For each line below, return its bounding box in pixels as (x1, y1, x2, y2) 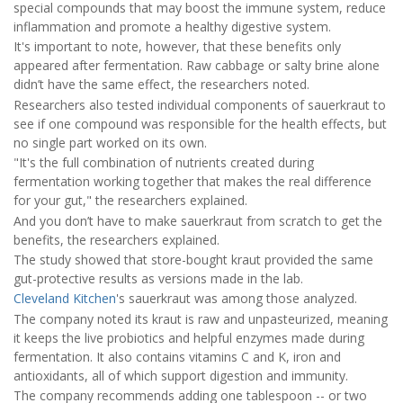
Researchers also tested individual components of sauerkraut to (13, 95, 386, 113)
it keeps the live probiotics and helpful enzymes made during (13, 328, 364, 346)
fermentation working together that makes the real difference (13, 173, 372, 191)
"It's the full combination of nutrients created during (13, 154, 314, 172)
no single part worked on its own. (13, 133, 207, 151)
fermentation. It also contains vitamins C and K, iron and (13, 347, 341, 365)
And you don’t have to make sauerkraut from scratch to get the (13, 211, 382, 229)
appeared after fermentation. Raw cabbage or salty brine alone (13, 57, 380, 75)
